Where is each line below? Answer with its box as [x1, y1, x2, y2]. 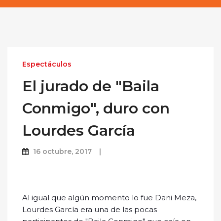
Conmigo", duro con [22, 99, 170, 118]
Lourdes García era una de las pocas [22, 205, 157, 215]
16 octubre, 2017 [33, 147, 92, 156]
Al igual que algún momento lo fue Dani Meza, [22, 193, 196, 203]
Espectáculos [22, 60, 72, 69]
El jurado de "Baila [22, 77, 159, 96]
